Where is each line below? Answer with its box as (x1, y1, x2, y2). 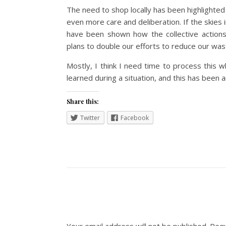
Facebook (121, 114, 149, 122)
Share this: (67, 97, 99, 105)
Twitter (80, 114, 100, 122)
